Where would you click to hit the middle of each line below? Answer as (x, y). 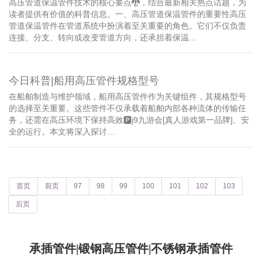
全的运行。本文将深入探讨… (62, 131)
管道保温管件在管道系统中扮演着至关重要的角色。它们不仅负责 (127, 25)
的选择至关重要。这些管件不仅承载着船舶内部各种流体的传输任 (127, 108)
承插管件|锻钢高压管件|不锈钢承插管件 (131, 248)
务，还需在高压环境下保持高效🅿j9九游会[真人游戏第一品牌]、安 (129, 120)
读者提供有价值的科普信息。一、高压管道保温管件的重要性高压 (127, 14)
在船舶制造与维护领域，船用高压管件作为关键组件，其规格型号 (127, 96)
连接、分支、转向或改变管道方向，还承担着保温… (103, 37)
